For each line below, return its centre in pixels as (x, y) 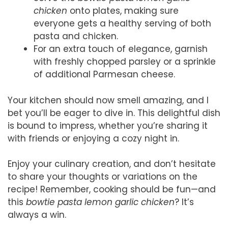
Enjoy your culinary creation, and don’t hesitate (112, 164)
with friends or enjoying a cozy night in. (93, 138)
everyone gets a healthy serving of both (122, 24)
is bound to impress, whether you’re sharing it (108, 125)
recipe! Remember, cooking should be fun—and (112, 190)
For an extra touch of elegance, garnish (121, 49)
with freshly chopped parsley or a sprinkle (125, 62)
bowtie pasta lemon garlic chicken (100, 202)
